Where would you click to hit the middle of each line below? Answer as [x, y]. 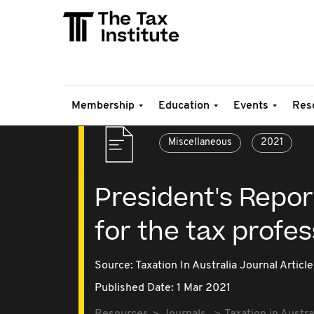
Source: [115, 266]
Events [251, 106]
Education [184, 106]
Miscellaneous [200, 143]
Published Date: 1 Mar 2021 [163, 288]
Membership [103, 106]
